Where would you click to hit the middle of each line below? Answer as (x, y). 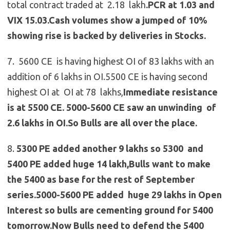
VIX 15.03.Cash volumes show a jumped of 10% (107, 20)
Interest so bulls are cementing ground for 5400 (110, 210)
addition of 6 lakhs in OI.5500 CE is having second (107, 77)
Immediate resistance (170, 92)
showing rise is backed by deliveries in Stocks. (107, 36)
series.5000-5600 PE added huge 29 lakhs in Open (114, 195)
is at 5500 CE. (36, 108)
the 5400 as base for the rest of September (101, 179)
